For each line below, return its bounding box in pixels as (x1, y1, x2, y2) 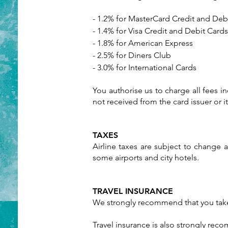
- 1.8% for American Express (93, 38, 193, 48)
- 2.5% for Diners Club (93, 50, 171, 60)
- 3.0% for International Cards (93, 63, 196, 72)
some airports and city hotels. (93, 153, 199, 162)
